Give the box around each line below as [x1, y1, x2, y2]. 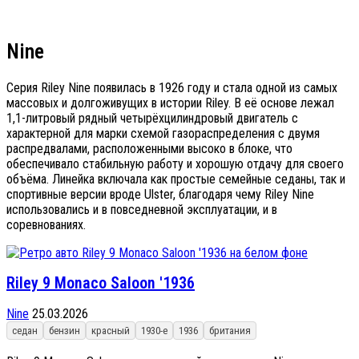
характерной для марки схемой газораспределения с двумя [6, 125, 320, 141]
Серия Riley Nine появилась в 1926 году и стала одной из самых [6, 79, 337, 95]
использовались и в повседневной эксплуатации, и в [6, 201, 277, 217]
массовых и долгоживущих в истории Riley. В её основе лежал [6, 95, 334, 111]
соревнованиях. [6, 216, 86, 232]
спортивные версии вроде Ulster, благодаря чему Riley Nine [6, 186, 314, 202]
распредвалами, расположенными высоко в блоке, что [6, 140, 292, 156]
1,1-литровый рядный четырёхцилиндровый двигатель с [6, 110, 298, 126]
